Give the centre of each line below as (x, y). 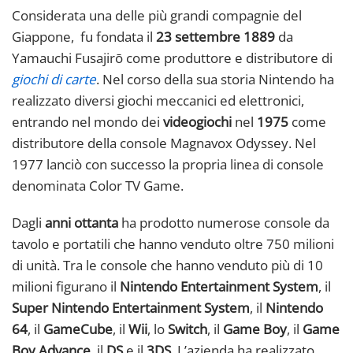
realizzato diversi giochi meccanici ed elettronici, (158, 100)
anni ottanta (82, 223)
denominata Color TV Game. (98, 186)
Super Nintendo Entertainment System (131, 308)
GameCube (76, 329)
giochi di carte (54, 79)
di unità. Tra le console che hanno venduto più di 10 (167, 265)
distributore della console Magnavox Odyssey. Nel (164, 143)
